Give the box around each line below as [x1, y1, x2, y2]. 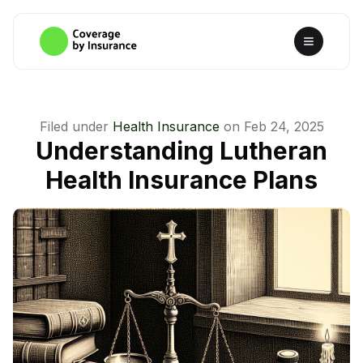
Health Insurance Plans [45, 165, 318, 194]
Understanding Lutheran [36, 136, 327, 165]
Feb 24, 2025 [243, 118, 324, 135]
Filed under [39, 118, 109, 135]
